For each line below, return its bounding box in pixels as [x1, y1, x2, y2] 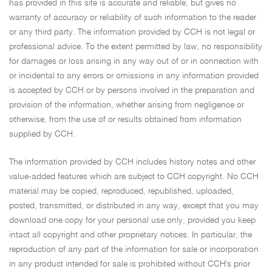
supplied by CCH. [9, 129, 75, 138]
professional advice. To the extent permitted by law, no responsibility [9, 42, 262, 51]
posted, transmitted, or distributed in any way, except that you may [9, 201, 259, 210]
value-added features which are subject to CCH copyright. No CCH [9, 172, 259, 181]
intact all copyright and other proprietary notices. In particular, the [9, 230, 252, 239]
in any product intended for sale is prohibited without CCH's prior [9, 259, 250, 268]
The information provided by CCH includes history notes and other [9, 157, 256, 166]
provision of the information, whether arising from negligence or [9, 100, 244, 109]
